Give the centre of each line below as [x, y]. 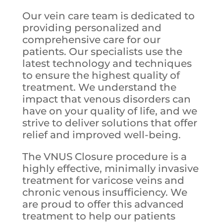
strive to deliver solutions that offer [110, 123]
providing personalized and [92, 28]
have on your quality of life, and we [110, 111]
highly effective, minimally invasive [110, 169]
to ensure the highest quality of [101, 76]
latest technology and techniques [107, 64]
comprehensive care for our [91, 40]
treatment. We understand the [99, 87]
